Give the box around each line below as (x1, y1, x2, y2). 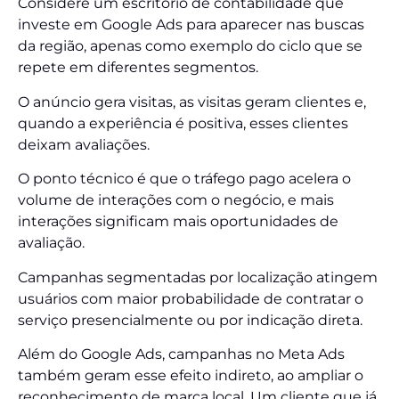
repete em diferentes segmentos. (18, 59, 258, 77)
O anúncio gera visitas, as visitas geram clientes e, (18, 93, 366, 110)
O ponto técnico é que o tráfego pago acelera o (18, 170, 351, 188)
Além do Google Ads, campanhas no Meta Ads (18, 345, 345, 362)
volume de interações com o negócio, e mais (18, 191, 334, 209)
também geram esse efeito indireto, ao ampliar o (18, 366, 363, 384)
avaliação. (18, 234, 85, 252)
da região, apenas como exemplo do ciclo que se (18, 37, 362, 55)
